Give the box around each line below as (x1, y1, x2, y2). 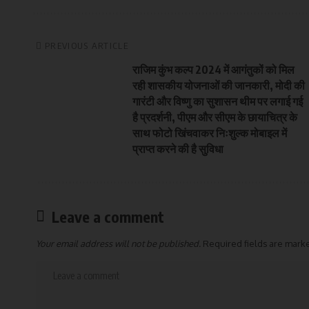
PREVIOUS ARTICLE (45, 39, 128, 51)
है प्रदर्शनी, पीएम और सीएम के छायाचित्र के (132, 110, 297, 124)
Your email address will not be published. (36, 237, 201, 249)
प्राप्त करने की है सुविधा (132, 141, 223, 156)
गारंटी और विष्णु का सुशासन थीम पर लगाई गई (132, 94, 303, 108)
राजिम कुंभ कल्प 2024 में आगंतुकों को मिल (132, 62, 295, 77)
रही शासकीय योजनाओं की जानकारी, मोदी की (132, 78, 305, 92)
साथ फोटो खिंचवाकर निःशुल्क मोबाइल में (132, 126, 287, 140)
